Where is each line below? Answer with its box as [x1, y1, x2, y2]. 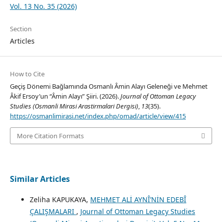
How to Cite [9, 69, 45, 78]
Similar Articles [9, 173, 70, 185]
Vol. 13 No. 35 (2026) [9, 1, 77, 11]
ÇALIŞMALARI [29, 207, 76, 217]
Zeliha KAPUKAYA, [29, 195, 90, 205]
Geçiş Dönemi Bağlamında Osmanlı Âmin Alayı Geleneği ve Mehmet [9, 81, 208, 91]
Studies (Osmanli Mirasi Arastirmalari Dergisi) [9, 101, 138, 111]
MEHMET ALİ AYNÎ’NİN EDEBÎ [90, 195, 186, 205]
